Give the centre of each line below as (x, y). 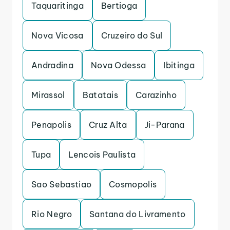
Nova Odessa (118, 65)
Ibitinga (179, 65)
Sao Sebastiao (62, 184)
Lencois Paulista (102, 155)
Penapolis (51, 125)
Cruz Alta (108, 125)
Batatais (100, 95)
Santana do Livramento (137, 214)
